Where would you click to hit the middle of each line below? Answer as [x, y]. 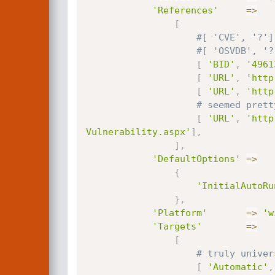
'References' [185, 10]
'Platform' [180, 213]
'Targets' [177, 227]
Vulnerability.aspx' [138, 132]
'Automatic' [238, 267]
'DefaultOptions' [196, 159]
